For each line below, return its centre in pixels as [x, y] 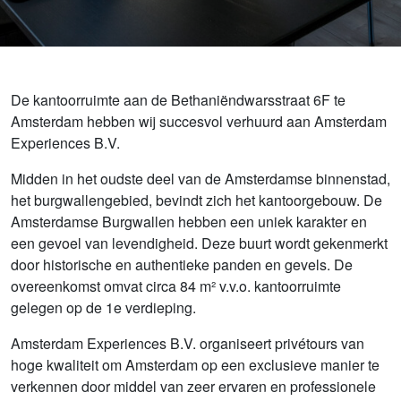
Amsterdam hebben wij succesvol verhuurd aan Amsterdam [199, 121]
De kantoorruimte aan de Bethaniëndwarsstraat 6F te [178, 100]
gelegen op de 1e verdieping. [105, 307]
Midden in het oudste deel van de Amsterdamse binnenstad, [200, 179]
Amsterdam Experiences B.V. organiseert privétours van [188, 343]
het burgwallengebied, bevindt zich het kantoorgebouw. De [196, 200]
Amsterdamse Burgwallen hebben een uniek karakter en [189, 222]
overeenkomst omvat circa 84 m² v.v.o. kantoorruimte [176, 286]
